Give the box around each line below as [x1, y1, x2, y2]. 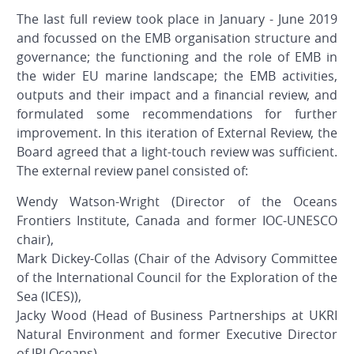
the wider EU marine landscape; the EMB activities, [17, 67, 337, 85]
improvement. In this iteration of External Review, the [17, 124, 337, 142]
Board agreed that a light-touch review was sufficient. [17, 143, 337, 161]
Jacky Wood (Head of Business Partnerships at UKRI [17, 307, 337, 325]
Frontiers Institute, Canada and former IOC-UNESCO [17, 212, 337, 230]
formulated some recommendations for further [17, 105, 337, 123]
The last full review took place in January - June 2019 [17, 10, 337, 28]
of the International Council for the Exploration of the [17, 269, 337, 287]
